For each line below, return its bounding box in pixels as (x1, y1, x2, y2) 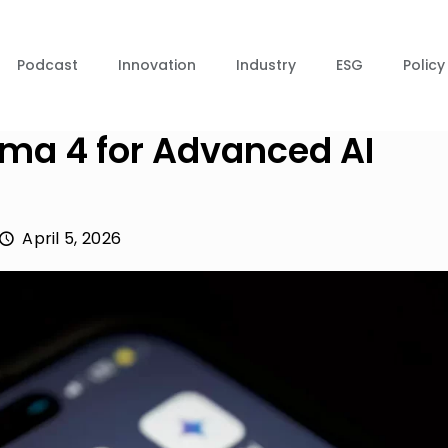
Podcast (17, 55, 78, 75)
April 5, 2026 (22, 227, 122, 250)
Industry (236, 55, 296, 75)
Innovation (118, 55, 196, 75)
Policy (403, 55, 445, 75)
